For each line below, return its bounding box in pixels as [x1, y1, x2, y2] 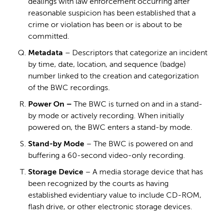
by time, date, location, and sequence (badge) [28, 61, 186, 69]
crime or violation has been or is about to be [28, 21, 182, 29]
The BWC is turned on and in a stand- [72, 101, 202, 108]
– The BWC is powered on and [84, 140, 193, 148]
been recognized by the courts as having [28, 180, 169, 188]
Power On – [28, 101, 72, 108]
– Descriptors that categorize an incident [63, 49, 207, 57]
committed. [28, 33, 69, 41]
